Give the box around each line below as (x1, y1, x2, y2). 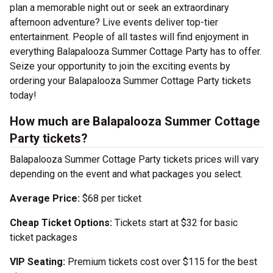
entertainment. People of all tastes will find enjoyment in (10, 31, 249, 43)
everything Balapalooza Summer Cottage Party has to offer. (10, 46, 261, 57)
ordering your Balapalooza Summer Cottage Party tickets (10, 75, 251, 87)
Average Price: (10, 193, 82, 204)
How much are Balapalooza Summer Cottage (10, 114, 260, 129)
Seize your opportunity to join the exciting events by (10, 60, 230, 72)
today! (10, 90, 37, 101)
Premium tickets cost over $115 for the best (65, 256, 257, 268)
